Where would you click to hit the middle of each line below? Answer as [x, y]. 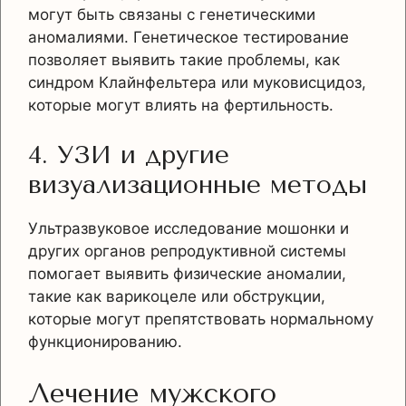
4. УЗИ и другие [129, 155]
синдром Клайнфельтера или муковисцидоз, [197, 82]
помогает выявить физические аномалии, [187, 274]
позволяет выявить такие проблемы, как [184, 59]
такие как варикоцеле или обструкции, [177, 297]
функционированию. [105, 342]
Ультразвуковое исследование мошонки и [188, 229]
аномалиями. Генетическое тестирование [188, 37]
